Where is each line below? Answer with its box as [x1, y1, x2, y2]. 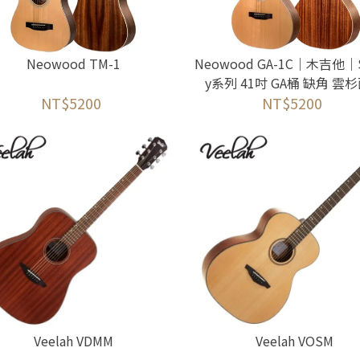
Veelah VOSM [255, 331, 333, 350]
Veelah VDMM [33, 331, 113, 350]
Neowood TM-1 [26, 54, 121, 73]
